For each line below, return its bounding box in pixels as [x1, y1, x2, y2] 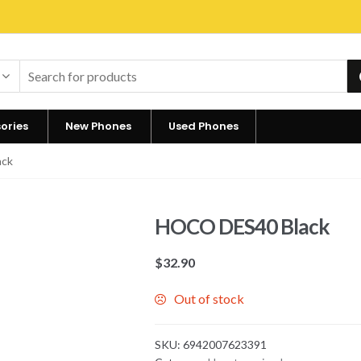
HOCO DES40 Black [155, 214, 330, 240]
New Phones [64, 118, 131, 134]
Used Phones [168, 118, 239, 134]
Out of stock [174, 290, 245, 306]
